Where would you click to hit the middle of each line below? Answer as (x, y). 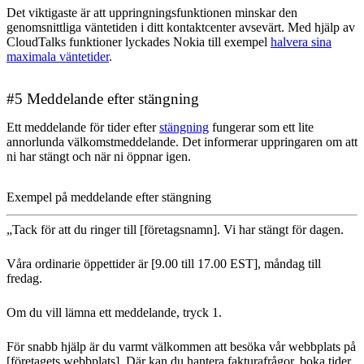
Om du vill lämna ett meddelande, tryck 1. (114, 313)
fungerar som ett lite (261, 128)
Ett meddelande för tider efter (83, 128)
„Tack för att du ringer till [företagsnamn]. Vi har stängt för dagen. (175, 230)
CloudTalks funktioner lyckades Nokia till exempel (139, 42)
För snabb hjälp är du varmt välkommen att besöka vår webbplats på (181, 347)
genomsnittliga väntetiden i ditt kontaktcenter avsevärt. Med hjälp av (181, 28)
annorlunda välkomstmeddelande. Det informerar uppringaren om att (182, 142)
